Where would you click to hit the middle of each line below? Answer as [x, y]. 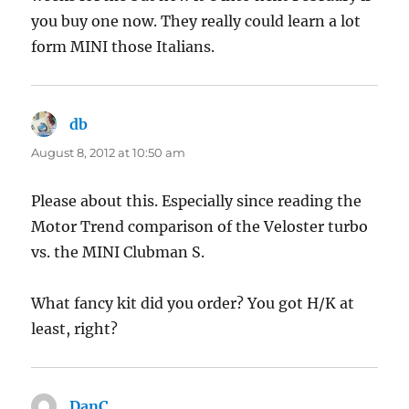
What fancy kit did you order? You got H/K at [193, 304]
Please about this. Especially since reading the [197, 201]
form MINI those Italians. [123, 47]
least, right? [75, 329]
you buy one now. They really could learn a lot [196, 21]
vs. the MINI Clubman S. [118, 252]
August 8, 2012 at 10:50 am [109, 153]
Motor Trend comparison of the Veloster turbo [200, 227]
